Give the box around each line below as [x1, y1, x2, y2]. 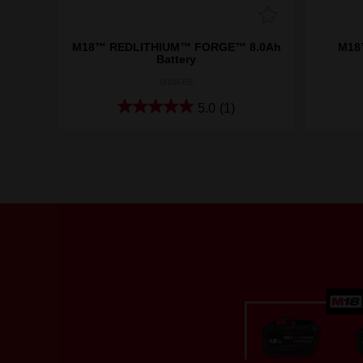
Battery [156, 53, 196, 66]
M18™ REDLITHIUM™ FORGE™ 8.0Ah [71, 41, 281, 53]
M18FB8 [160, 77, 193, 87]
